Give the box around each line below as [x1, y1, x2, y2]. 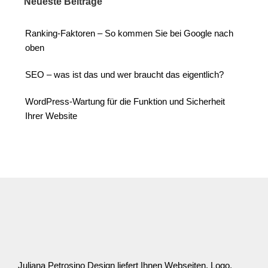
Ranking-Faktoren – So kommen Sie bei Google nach [25, 28, 233, 38]
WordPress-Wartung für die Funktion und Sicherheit [25, 96, 225, 106]
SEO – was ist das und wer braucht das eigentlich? [25, 69, 224, 80]
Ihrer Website [25, 111, 77, 121]
